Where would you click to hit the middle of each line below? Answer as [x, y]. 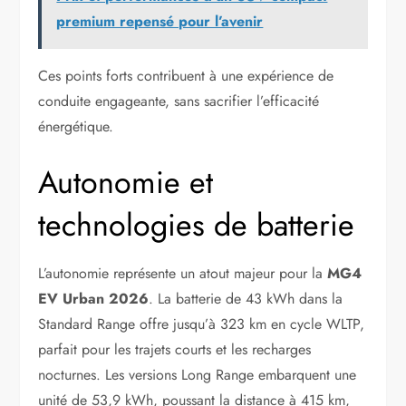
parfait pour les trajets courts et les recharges [175, 350]
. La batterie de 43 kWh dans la [246, 299]
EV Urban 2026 [94, 299]
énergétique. [76, 127]
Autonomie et [126, 183]
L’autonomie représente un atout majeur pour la [183, 274]
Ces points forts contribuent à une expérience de [186, 76]
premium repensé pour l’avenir [160, 22]
